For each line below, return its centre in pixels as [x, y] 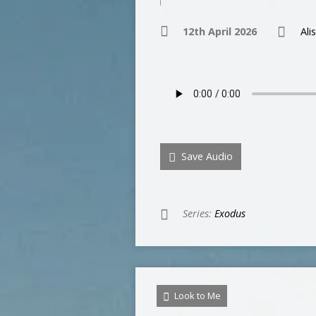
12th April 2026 [220, 31]
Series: [199, 213]
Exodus [230, 213]
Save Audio [206, 156]
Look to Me [196, 296]
